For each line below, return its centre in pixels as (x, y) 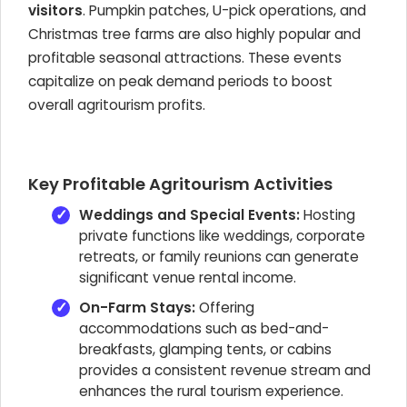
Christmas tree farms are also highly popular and (194, 34)
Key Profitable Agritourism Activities (180, 184)
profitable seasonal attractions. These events (185, 58)
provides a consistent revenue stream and (225, 370)
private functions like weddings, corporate (222, 236)
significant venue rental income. (188, 278)
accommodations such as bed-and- (204, 328)
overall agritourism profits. (117, 105)
